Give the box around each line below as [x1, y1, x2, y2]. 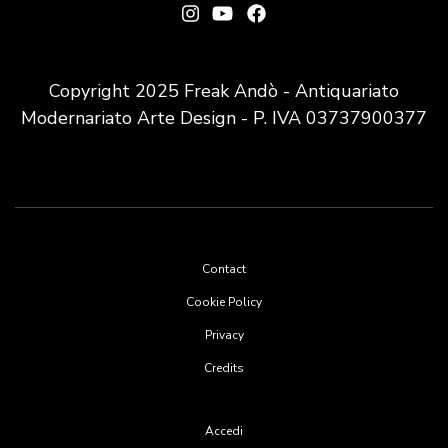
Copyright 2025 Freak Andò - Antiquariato [49, 78, 399, 103]
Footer [15, 233, 83, 269]
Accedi [205, 422, 243, 439]
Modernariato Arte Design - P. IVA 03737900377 [21, 105, 427, 130]
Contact [202, 260, 246, 277]
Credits [204, 359, 244, 376]
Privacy [204, 326, 244, 343]
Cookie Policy [186, 293, 262, 310]
